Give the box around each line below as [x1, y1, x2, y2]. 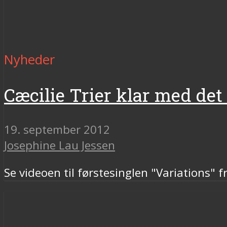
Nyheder [4, 50, 55, 68]
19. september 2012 [4, 122, 110, 138]
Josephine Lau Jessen [4, 137, 115, 154]
